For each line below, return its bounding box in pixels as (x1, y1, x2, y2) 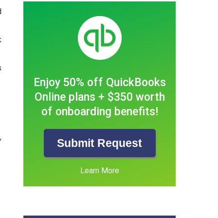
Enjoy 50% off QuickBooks (33, 76, 166, 90)
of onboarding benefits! (41, 105, 158, 119)
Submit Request (57, 137, 143, 150)
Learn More (80, 166, 119, 176)
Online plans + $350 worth (34, 91, 165, 104)
